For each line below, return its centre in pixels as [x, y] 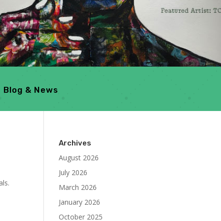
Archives [75, 143]
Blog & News [31, 90]
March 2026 [78, 187]
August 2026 [79, 158]
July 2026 [73, 172]
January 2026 [80, 202]
